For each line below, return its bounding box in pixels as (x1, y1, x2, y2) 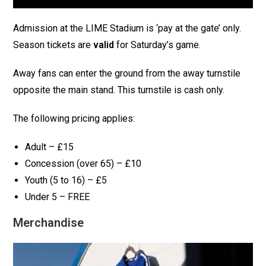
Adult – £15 (25, 141, 74, 153)
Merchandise (13, 216, 84, 230)
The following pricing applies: (13, 113, 135, 125)
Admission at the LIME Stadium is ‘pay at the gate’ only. (13, 23, 242, 34)
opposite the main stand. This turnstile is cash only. (13, 84, 225, 96)
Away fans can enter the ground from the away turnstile (13, 68, 241, 80)
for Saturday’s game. (114, 39, 201, 51)
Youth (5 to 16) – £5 (25, 175, 107, 186)
